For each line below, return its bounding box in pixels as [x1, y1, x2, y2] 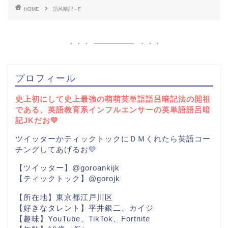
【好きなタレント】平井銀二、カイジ [15, 203, 154, 212]
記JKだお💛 [15, 116, 59, 125]
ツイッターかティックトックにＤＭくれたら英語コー [15, 134, 211, 144]
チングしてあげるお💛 [15, 145, 97, 154]
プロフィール [15, 72, 76, 83]
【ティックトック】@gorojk [15, 174, 120, 183]
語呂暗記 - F [53, 6, 81, 12]
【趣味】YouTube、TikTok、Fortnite [15, 214, 150, 223]
